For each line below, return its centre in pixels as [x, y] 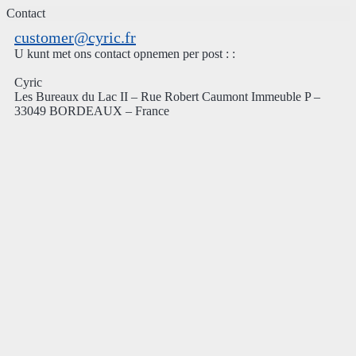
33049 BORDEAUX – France [92, 111]
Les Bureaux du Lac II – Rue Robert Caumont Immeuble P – [167, 97]
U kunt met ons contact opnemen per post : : [125, 54]
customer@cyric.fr [75, 37]
